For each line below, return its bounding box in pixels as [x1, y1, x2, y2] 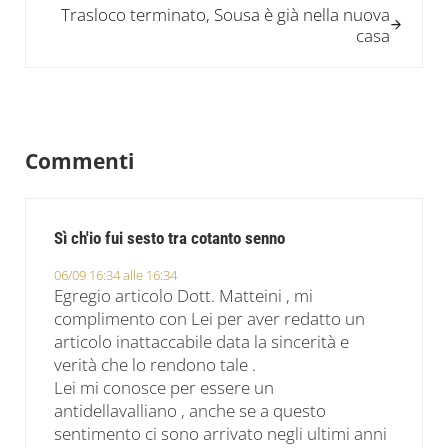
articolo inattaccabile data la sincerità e [54, 330, 350, 354]
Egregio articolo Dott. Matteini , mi [54, 284, 314, 308]
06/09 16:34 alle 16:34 [54, 266, 178, 285]
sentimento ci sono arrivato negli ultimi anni [54, 422, 388, 446]
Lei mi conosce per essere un [54, 376, 275, 400]
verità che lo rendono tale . [54, 353, 257, 377]
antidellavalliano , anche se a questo [54, 399, 327, 423]
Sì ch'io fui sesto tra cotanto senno [54, 229, 286, 249]
